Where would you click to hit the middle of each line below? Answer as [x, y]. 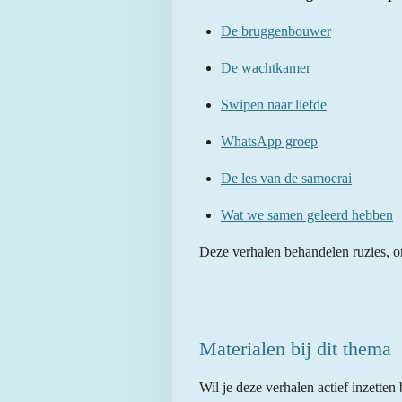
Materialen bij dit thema [295, 349]
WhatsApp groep [269, 142]
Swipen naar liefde [274, 105]
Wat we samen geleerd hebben [307, 215]
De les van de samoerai [286, 179]
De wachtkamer [266, 68]
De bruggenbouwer [276, 31]
